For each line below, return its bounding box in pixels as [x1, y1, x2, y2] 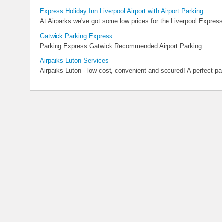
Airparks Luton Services [40, 57, 109, 64]
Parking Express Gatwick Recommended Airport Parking [40, 42, 202, 50]
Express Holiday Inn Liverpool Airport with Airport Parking [40, 7, 203, 15]
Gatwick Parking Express [40, 32, 112, 40]
